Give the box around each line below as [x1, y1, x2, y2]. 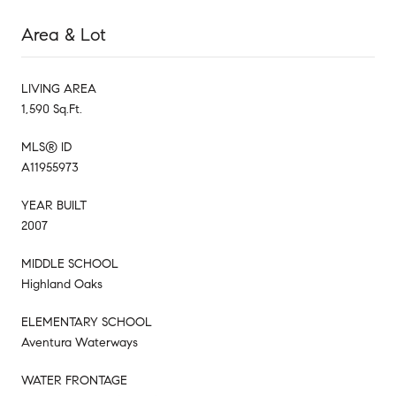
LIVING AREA [21, 80, 96, 96]
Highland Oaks [21, 276, 103, 292]
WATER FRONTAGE [21, 372, 127, 388]
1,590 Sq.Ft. [21, 101, 82, 117]
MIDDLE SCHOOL [21, 255, 118, 271]
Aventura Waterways [21, 334, 138, 350]
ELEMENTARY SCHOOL [21, 314, 152, 330]
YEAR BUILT [21, 197, 87, 213]
